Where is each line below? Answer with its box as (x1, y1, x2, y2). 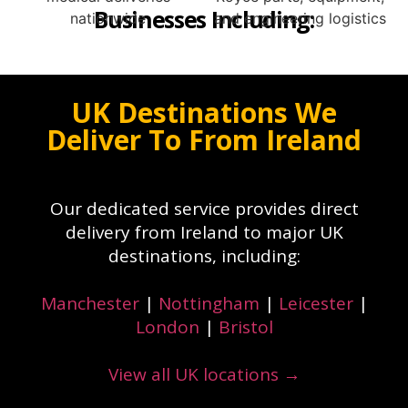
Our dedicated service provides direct (49, 197, 359, 220)
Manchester (40, 291, 139, 315)
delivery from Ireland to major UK (65, 220, 343, 244)
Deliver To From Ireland (46, 121, 362, 158)
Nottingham (158, 291, 260, 315)
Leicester (278, 291, 353, 315)
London (135, 315, 199, 339)
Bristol (218, 315, 273, 339)
